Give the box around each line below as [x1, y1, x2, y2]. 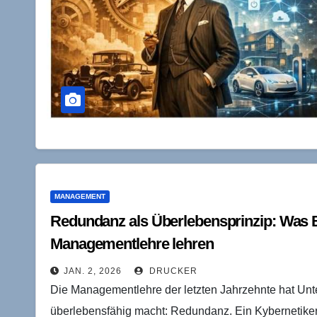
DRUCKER [146, 265, 197, 276]
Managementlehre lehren [50, 234, 214, 253]
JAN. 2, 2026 [64, 265, 122, 276]
